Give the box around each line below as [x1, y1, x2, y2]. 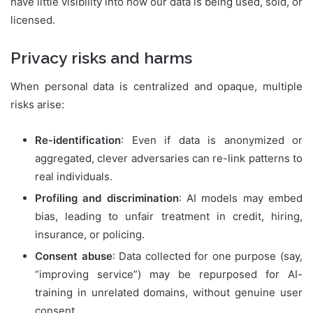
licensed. [10, 13, 55, 27]
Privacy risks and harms [10, 48, 192, 68]
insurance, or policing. [35, 227, 145, 241]
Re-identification [35, 133, 121, 147]
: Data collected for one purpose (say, [112, 249, 303, 263]
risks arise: [10, 97, 64, 111]
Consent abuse [35, 249, 112, 263]
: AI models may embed [178, 191, 303, 205]
